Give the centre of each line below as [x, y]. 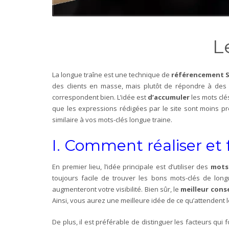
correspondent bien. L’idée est [100, 97]
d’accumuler [169, 97]
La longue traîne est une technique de [112, 74]
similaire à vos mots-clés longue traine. [113, 119]
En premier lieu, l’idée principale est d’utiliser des [131, 166]
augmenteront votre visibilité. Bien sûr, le [117, 189]
